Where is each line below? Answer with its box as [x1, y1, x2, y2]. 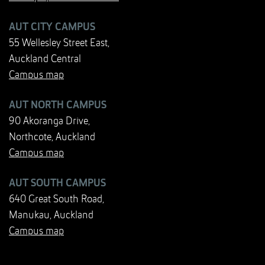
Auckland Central [9, 54, 81, 65]
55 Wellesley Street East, [9, 38, 109, 49]
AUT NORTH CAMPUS [9, 100, 106, 111]
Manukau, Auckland [9, 210, 93, 221]
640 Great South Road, [9, 194, 104, 205]
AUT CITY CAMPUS [9, 22, 95, 33]
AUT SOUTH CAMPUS [9, 178, 106, 189]
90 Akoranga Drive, [9, 116, 90, 127]
